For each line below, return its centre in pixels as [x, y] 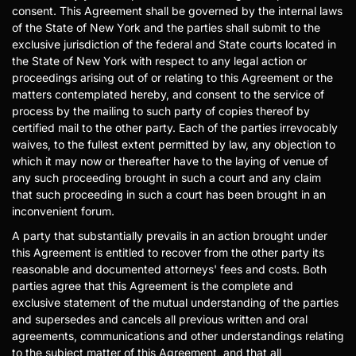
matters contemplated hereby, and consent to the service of [168, 94]
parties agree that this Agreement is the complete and [153, 286]
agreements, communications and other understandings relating [178, 336]
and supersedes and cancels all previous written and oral [160, 319]
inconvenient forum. [63, 211]
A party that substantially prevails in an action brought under [170, 236]
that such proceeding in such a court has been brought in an [169, 194]
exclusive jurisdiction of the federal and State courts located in [174, 44]
